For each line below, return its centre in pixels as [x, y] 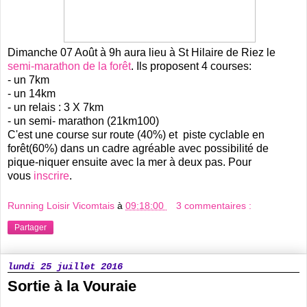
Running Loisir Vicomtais [62, 205]
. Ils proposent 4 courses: [191, 66]
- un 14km [32, 94]
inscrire [51, 176]
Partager [30, 227]
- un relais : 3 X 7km [56, 108]
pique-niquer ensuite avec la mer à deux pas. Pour [130, 162]
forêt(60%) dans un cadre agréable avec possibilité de [138, 149]
